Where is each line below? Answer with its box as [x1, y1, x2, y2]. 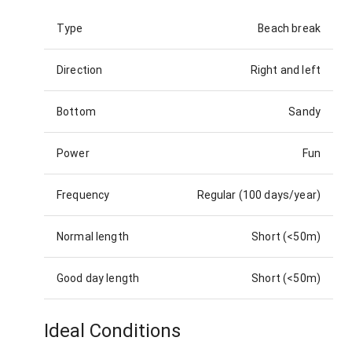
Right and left [250, 63, 321, 76]
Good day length [57, 271, 140, 284]
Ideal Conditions [44, 319, 181, 342]
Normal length [57, 229, 129, 243]
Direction [57, 63, 103, 76]
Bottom [57, 104, 96, 118]
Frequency [57, 188, 110, 201]
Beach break [258, 21, 321, 35]
